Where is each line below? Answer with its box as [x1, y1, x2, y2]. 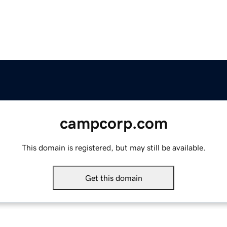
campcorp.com [59, 115, 168, 132]
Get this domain [85, 174, 142, 182]
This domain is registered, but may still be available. [21, 143, 206, 152]
